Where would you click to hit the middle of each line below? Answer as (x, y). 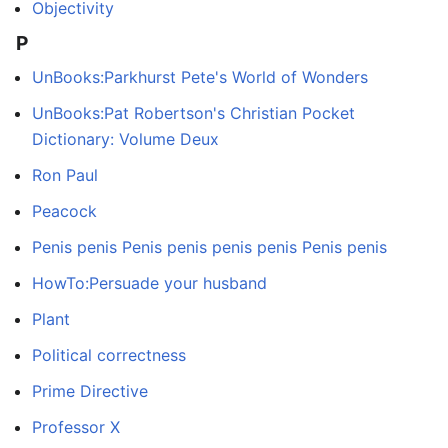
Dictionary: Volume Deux (125, 139)
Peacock (64, 211)
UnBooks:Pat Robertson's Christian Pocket (193, 113)
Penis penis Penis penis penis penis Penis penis (209, 247)
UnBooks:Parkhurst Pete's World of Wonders (200, 77)
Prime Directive (90, 391)
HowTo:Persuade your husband (149, 283)
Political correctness (109, 355)
